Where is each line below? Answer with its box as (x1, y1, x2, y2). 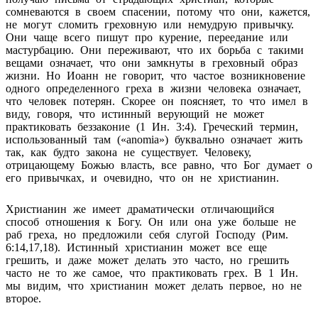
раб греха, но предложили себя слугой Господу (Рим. (6, 228, 288, 241)
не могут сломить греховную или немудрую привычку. (6, 18, 294, 31)
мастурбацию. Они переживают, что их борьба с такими (6, 43, 304, 56)
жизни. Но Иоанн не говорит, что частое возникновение (6, 69, 305, 82)
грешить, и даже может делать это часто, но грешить (6, 253, 289, 266)
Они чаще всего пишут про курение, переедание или (6, 31, 288, 43)
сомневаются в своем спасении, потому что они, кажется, (6, 5, 310, 18)
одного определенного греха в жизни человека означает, (6, 82, 301, 94)
